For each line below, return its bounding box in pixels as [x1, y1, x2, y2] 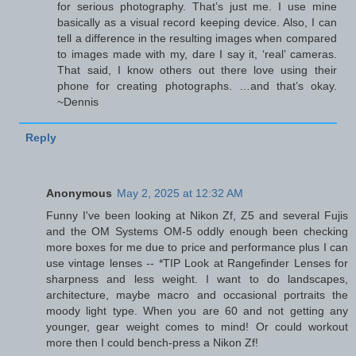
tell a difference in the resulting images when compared [57, 32, 337, 45]
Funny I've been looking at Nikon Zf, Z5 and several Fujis [46, 209, 348, 222]
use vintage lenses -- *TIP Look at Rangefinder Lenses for [46, 257, 348, 270]
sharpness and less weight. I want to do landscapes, [46, 273, 348, 286]
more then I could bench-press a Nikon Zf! [46, 336, 258, 350]
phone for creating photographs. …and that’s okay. [57, 79, 337, 93]
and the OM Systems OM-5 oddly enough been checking [46, 225, 348, 238]
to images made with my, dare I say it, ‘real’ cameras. [57, 48, 337, 61]
